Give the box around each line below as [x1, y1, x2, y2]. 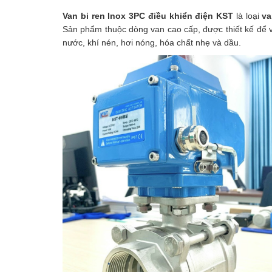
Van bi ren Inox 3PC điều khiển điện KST [63, 10, 236, 21]
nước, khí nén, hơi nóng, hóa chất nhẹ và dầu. [63, 37, 241, 47]
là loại [236, 10, 262, 21]
